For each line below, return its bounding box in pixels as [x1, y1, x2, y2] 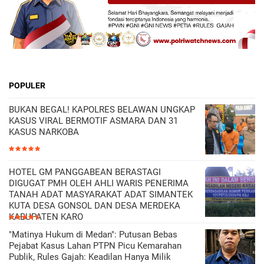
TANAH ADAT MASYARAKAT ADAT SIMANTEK [9, 189, 193, 200]
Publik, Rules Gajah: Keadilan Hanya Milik [9, 252, 171, 263]
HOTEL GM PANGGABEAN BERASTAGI [9, 167, 161, 178]
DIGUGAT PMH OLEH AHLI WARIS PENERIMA [9, 178, 189, 189]
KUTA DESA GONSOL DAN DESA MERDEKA [9, 200, 180, 212]
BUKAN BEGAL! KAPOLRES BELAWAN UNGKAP [9, 104, 195, 115]
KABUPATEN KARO [9, 212, 83, 223]
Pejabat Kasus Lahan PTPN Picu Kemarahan [9, 240, 181, 252]
